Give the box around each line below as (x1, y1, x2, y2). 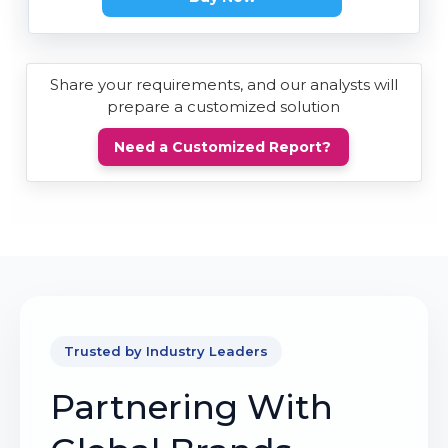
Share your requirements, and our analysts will (49, 75, 398, 95)
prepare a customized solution (107, 97, 341, 117)
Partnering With (50, 386, 333, 429)
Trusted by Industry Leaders (64, 343, 268, 360)
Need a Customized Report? (114, 138, 332, 157)
